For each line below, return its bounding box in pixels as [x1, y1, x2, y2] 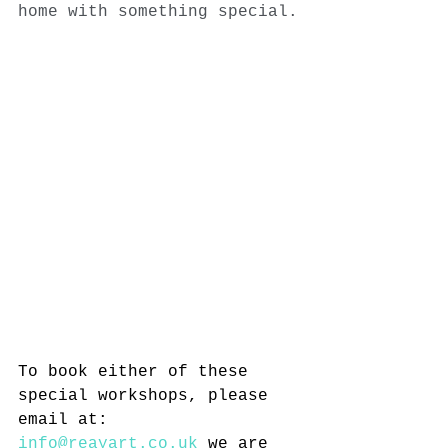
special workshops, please [18, 387, 278, 406]
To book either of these [18, 363, 258, 382]
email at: [18, 411, 118, 430]
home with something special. [18, 3, 298, 22]
